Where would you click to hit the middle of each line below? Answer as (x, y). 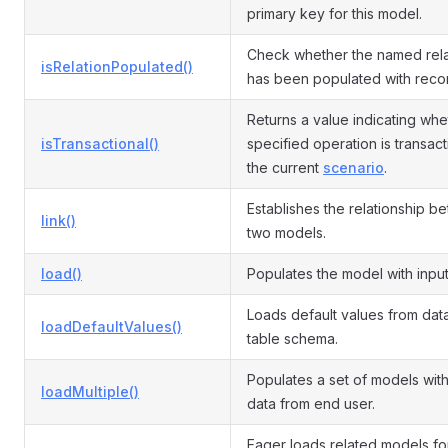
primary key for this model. (334, 13)
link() (58, 220)
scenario (353, 167)
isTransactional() (100, 143)
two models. (286, 232)
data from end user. (311, 403)
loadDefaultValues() (111, 326)
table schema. (292, 338)
